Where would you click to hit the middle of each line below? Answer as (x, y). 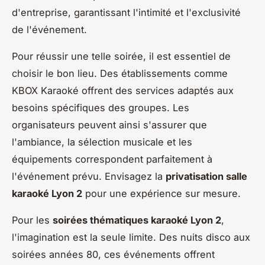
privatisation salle (206, 177)
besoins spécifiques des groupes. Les (101, 108)
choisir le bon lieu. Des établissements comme (120, 74)
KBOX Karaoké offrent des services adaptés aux (123, 91)
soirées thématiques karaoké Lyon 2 (137, 220)
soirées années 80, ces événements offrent (113, 255)
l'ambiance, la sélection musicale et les (102, 142)
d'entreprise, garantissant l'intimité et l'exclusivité (126, 13)
